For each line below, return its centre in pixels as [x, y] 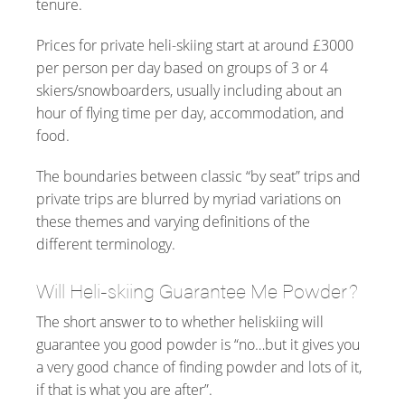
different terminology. [106, 244]
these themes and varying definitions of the [173, 221]
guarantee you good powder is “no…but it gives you [198, 344]
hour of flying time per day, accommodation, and [190, 113]
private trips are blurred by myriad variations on [188, 198]
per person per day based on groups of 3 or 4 [182, 67]
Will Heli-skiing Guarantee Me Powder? [197, 289]
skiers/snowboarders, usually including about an [189, 90]
